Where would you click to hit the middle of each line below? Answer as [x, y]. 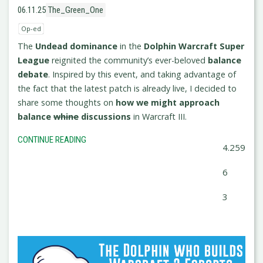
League [33, 60]
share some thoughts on [67, 102]
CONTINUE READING [52, 140]
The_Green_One [76, 10]
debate [33, 74]
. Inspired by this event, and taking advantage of [142, 74]
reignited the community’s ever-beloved [129, 60]
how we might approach [168, 102]
